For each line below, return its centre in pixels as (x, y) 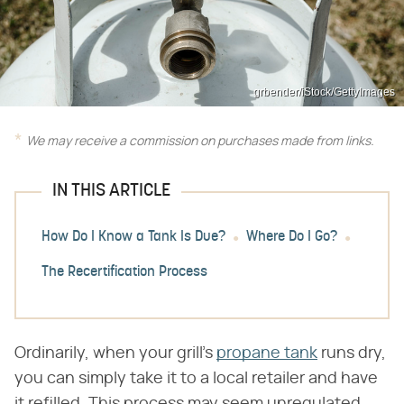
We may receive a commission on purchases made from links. (200, 142)
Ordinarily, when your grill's (115, 354)
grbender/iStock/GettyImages (324, 92)
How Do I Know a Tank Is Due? (133, 238)
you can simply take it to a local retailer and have (196, 379)
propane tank (267, 354)
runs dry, (352, 354)
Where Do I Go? (292, 238)
